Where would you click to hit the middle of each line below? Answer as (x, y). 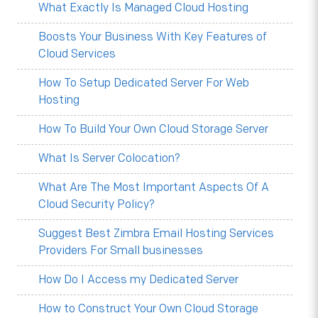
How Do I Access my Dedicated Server (138, 280)
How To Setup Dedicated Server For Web (143, 83)
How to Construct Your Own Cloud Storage (148, 309)
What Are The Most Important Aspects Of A (153, 187)
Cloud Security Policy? (96, 204)
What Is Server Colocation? (109, 158)
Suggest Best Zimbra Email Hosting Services (156, 234)
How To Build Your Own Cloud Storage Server (153, 129)
